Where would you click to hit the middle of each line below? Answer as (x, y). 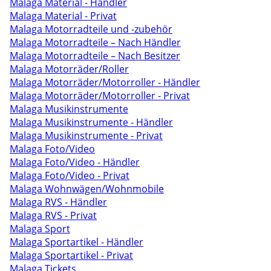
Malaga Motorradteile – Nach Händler (95, 42)
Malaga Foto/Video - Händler (75, 162)
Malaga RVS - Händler (58, 202)
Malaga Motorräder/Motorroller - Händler (105, 82)
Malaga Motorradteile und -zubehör (91, 29)
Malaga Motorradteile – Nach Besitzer (95, 56)
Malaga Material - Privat (63, 16)
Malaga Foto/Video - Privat (70, 175)
